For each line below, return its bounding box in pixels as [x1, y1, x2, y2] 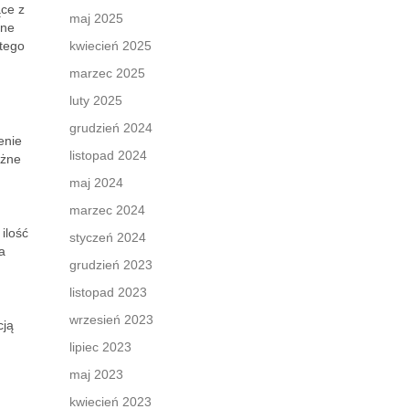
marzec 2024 [69, 203, 145, 217]
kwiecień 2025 [69, 38, 152, 53]
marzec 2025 [69, 66, 145, 80]
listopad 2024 [69, 148, 147, 163]
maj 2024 [69, 175, 123, 190]
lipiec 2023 [69, 340, 131, 354]
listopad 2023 [69, 285, 147, 299]
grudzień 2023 [69, 257, 152, 272]
